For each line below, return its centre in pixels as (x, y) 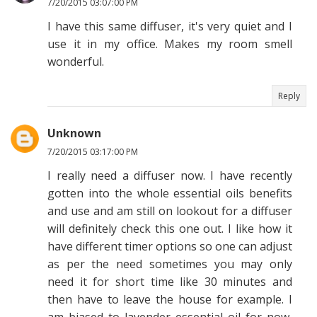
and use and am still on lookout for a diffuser (170, 211)
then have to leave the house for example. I (170, 299)
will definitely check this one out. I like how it (170, 229)
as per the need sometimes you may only (170, 264)
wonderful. (76, 62)
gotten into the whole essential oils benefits (170, 193)
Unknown (74, 133)
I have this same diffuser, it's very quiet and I (170, 26)
